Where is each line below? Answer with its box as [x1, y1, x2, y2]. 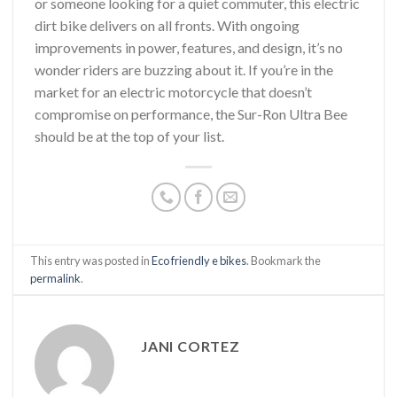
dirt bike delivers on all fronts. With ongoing [35, 17, 300, 35]
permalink [30, 270, 82, 285]
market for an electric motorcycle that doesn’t [35, 83, 312, 101]
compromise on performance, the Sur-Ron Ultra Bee [35, 105, 347, 123]
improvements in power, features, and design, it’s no [35, 39, 343, 57]
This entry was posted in [30, 253, 152, 268]
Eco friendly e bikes [152, 253, 247, 268]
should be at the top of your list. [35, 128, 224, 145]
